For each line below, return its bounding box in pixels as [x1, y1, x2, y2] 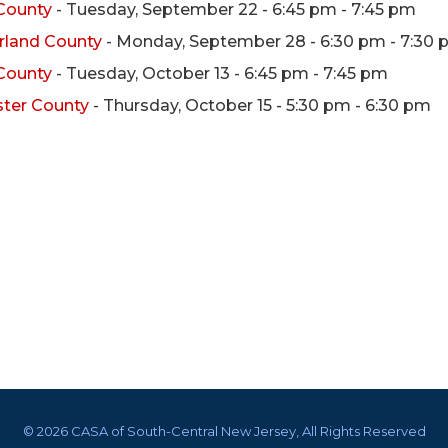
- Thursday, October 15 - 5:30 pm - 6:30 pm [89, 96, 431, 115]
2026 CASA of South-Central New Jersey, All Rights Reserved [36, 423, 426, 439]
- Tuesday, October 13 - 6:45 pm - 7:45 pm [52, 64, 388, 83]
